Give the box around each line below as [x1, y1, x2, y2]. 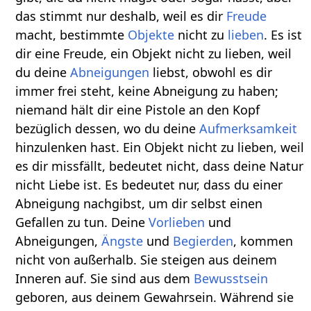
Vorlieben [149, 213, 205, 230]
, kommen [233, 232, 294, 249]
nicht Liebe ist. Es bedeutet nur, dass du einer [15, 176, 283, 193]
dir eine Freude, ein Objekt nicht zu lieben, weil [15, 44, 292, 62]
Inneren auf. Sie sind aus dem [15, 269, 194, 287]
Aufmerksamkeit [199, 119, 298, 137]
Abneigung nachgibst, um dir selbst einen [15, 194, 263, 212]
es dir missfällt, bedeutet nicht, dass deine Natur [15, 157, 304, 174]
